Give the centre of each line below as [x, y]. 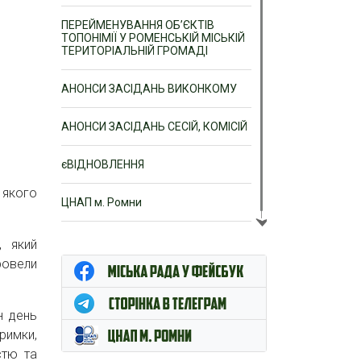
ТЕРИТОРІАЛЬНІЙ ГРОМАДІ [135, 50]
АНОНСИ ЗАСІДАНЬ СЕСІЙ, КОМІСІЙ [154, 126]
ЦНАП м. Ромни [102, 202]
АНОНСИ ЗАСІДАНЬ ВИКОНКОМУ [149, 88]
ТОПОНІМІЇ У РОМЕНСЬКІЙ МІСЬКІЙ [153, 37]
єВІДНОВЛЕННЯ [103, 164]
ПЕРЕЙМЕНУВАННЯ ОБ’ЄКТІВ [138, 25]
